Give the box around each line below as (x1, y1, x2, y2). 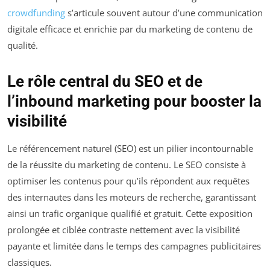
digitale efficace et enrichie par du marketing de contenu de (7, 23, 253, 36)
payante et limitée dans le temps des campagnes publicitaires (7, 240, 261, 253)
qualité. (7, 39, 38, 52)
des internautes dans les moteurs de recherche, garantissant (7, 191, 256, 204)
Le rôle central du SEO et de (7, 72, 202, 91)
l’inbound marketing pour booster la (7, 92, 262, 111)
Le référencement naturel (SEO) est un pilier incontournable (7, 142, 253, 155)
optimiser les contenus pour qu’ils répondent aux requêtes (7, 175, 250, 187)
